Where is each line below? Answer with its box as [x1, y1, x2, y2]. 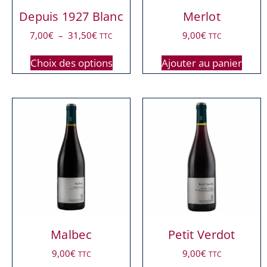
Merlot [183, 8, 221, 24]
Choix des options [30, 56, 113, 70]
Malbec [51, 226, 92, 243]
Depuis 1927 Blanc [18, 8, 124, 24]
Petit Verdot [168, 226, 235, 243]
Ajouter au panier [162, 56, 242, 70]
